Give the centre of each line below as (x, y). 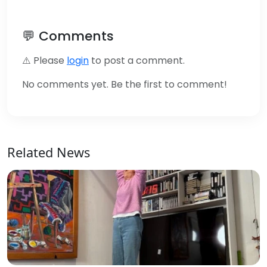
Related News (49, 152)
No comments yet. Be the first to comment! (125, 84)
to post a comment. (137, 60)
